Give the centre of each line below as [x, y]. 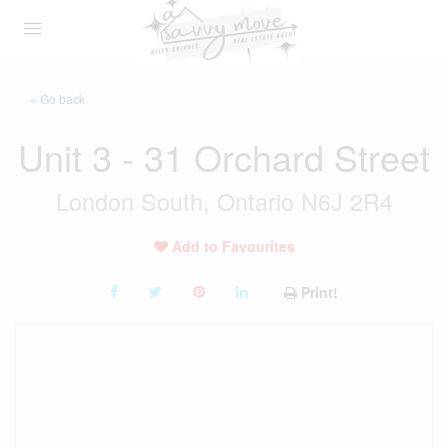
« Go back [57, 98]
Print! [319, 292]
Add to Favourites [233, 246]
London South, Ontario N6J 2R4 [224, 201]
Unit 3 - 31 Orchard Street [224, 156]
